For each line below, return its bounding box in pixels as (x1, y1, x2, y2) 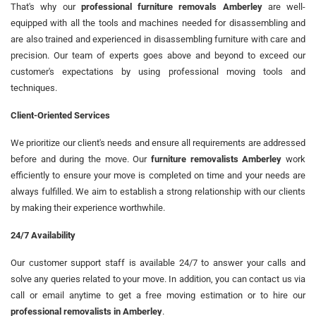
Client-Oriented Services (11, 109, 110, 121)
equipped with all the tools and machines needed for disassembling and (11, 17, 305, 28)
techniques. (11, 82, 57, 93)
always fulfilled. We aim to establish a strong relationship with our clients (11, 186, 305, 197)
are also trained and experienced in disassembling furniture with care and (11, 33, 305, 44)
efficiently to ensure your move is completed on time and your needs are (11, 169, 305, 181)
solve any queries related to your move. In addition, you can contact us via (11, 273, 305, 284)
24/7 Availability (11, 229, 75, 241)
